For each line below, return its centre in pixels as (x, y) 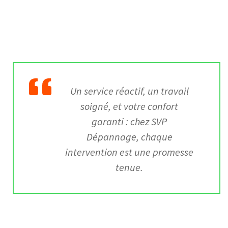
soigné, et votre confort (129, 106)
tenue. (129, 167)
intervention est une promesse (129, 152)
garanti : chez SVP (129, 122)
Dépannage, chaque (129, 137)
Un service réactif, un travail (129, 91)
